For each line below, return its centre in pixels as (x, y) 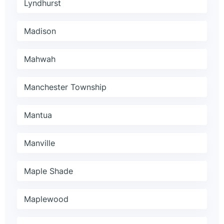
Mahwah (40, 59)
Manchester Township (65, 87)
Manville (39, 143)
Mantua (38, 115)
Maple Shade (48, 171)
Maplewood (46, 199)
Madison (40, 31)
